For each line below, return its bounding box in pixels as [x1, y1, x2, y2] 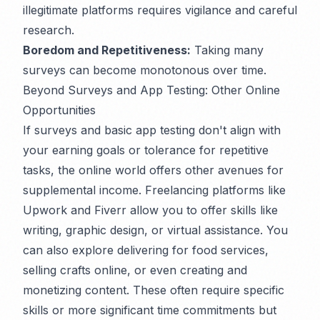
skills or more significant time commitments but [23, 303, 276, 318]
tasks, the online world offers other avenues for [23, 163, 284, 178]
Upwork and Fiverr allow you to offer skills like [23, 203, 278, 218]
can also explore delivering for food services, [23, 243, 269, 258]
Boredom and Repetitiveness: [23, 43, 191, 58]
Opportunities [23, 103, 96, 118]
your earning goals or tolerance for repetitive [23, 143, 269, 158]
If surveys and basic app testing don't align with [23, 123, 281, 138]
